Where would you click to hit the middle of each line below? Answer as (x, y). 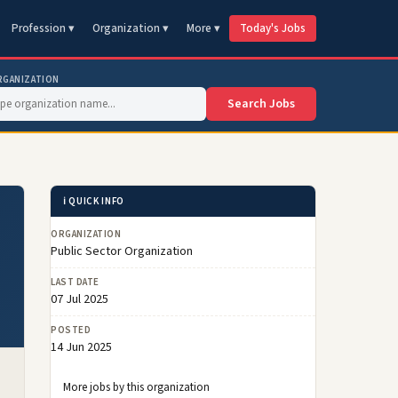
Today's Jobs (273, 28)
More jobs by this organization (136, 387)
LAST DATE (75, 282)
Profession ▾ (43, 28)
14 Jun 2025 (81, 347)
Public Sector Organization (122, 251)
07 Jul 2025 (80, 299)
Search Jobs (261, 104)
